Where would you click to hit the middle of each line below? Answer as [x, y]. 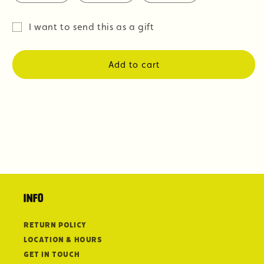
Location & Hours [63, 239]
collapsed [32, 106]
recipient [30, 75]
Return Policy [55, 225]
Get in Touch [52, 254]
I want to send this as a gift [92, 27]
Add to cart [134, 64]
